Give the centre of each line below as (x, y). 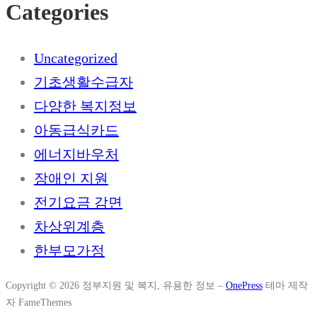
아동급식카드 (76, 130)
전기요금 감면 (78, 202)
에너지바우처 (76, 154)
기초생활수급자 (83, 82)
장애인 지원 (71, 178)
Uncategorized (76, 58)
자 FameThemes (39, 302)
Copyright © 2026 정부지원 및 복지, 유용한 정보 (112, 285)
